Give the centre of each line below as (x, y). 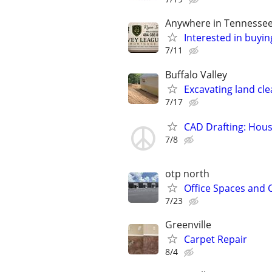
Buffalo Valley (196, 74)
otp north (187, 173)
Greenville (188, 225)
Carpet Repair (216, 240)
